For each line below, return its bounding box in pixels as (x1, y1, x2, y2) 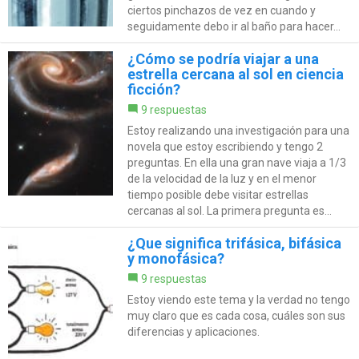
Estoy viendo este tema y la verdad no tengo (127, 293, 350, 307)
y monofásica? (127, 250, 224, 268)
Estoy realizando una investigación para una (127, 124, 349, 138)
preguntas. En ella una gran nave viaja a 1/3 (127, 156, 346, 170)
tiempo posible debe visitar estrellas (127, 188, 309, 202)
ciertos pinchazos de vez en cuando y (127, 4, 316, 18)
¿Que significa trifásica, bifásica (127, 235, 341, 252)
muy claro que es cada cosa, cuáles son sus (127, 309, 345, 323)
